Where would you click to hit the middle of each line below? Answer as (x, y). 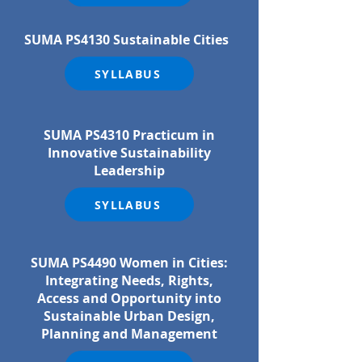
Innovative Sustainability (129, 153)
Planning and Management (129, 334)
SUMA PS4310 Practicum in (129, 135)
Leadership (129, 170)
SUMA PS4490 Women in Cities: (129, 263)
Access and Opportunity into (129, 298)
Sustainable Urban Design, (129, 316)
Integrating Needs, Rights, (129, 280)
